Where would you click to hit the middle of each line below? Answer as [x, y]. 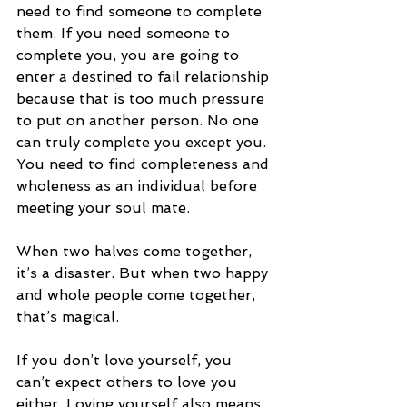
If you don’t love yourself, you [126, 361]
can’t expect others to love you [129, 382]
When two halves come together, [136, 252]
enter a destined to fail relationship [145, 77]
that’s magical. [70, 317]
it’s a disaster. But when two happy [144, 273]
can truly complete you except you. [144, 143]
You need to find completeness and [145, 164]
